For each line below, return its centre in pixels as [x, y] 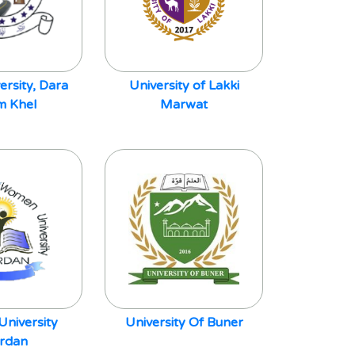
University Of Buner [184, 323]
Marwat [184, 105]
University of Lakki [184, 86]
